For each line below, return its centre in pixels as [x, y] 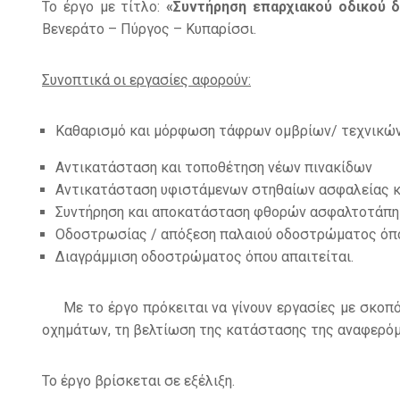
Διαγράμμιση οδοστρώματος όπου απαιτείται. [204, 256]
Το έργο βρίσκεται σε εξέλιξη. [138, 380]
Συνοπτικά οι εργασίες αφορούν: [146, 79]
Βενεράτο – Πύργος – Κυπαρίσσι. [149, 29]
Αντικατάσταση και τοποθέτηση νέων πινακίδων [214, 167]
